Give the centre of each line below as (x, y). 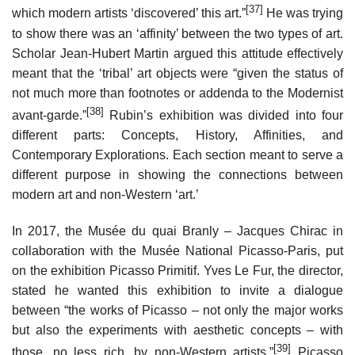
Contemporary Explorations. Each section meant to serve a (177, 155)
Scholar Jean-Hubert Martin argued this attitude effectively (177, 53)
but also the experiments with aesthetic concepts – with (177, 330)
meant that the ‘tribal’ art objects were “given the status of (177, 73)
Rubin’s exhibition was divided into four (223, 116)
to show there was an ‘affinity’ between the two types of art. (177, 33)
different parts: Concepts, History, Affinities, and (177, 136)
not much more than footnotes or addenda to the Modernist (177, 93)
